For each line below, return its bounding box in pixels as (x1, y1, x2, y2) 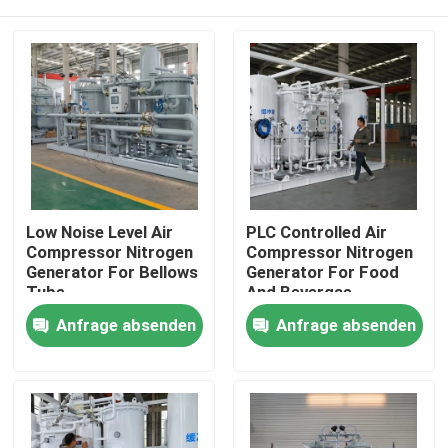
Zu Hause (35, 305, 107, 326)
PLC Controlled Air (245, 222, 387, 243)
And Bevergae (245, 282, 352, 303)
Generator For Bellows (26, 262, 199, 283)
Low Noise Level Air (26, 222, 174, 243)
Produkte (35, 368, 105, 389)
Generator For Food (245, 262, 399, 283)
